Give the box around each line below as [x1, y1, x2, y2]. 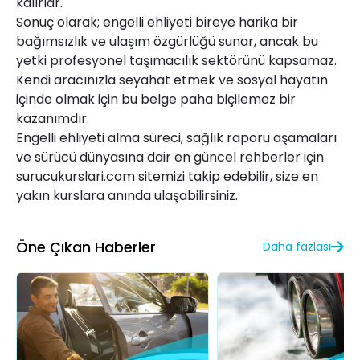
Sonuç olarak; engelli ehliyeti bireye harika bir [16, 12, 298, 31]
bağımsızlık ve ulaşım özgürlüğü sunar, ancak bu [16, 31, 318, 51]
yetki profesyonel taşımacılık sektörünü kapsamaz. [16, 51, 337, 70]
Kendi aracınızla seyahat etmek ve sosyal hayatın [16, 70, 328, 89]
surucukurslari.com [16, 166, 135, 186]
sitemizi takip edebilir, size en [135, 166, 318, 186]
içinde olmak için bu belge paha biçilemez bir [16, 89, 296, 108]
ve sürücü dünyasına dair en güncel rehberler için [16, 147, 324, 166]
